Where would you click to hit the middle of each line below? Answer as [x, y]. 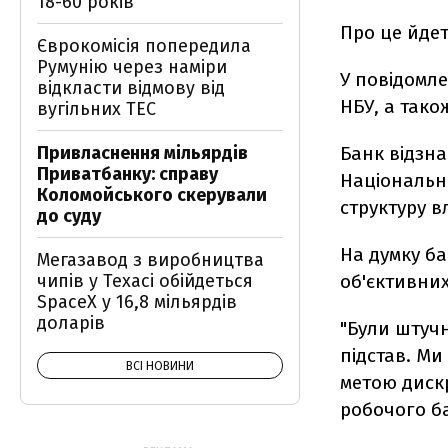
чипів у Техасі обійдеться [145, 281]
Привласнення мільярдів [142, 153]
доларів [71, 323]
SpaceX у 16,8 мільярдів [137, 302]
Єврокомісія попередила [144, 46]
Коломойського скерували [152, 195]
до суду [69, 216]
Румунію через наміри [132, 67]
